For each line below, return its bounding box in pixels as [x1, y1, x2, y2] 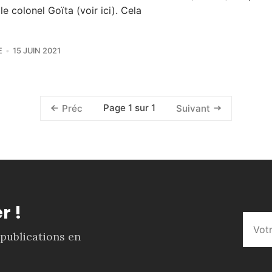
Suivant [176, 102, 211, 114]
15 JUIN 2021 [12, 46, 61, 55]
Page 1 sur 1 [103, 102, 155, 114]
